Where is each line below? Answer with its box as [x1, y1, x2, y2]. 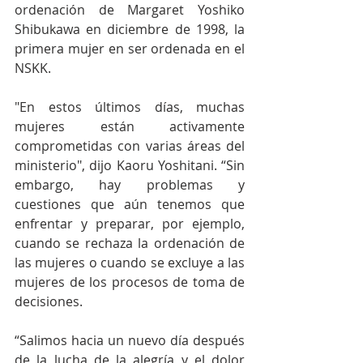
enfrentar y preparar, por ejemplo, [15, 215, 245, 233]
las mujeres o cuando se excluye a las [15, 254, 245, 272]
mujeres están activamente [15, 117, 245, 136]
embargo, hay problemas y [15, 176, 245, 194]
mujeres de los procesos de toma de [15, 273, 245, 292]
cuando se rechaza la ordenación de [15, 234, 245, 253]
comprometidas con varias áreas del [15, 137, 245, 156]
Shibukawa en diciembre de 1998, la [15, 20, 245, 39]
